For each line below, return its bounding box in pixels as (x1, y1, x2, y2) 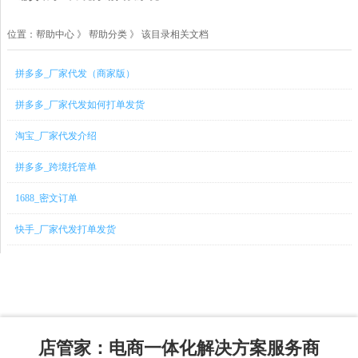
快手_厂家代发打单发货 (15, 224, 116, 235)
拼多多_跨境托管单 (15, 161, 97, 173)
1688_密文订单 (15, 193, 78, 204)
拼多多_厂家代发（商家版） (15, 68, 135, 79)
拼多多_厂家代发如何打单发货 (15, 99, 145, 110)
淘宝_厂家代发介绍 (15, 130, 97, 141)
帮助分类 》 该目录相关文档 (89, 29, 209, 40)
